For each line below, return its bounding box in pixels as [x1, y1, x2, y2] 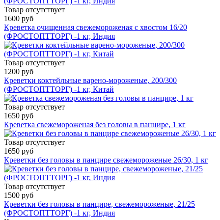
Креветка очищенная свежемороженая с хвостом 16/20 [4, 23, 187, 32]
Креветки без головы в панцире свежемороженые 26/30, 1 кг [4, 156, 208, 165]
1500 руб [4, 191, 33, 200]
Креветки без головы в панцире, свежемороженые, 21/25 [4, 200, 195, 209]
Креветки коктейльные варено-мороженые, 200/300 [4, 76, 177, 85]
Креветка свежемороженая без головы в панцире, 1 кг [4, 120, 186, 129]
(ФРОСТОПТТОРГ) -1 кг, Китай [4, 85, 114, 94]
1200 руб [4, 67, 33, 76]
